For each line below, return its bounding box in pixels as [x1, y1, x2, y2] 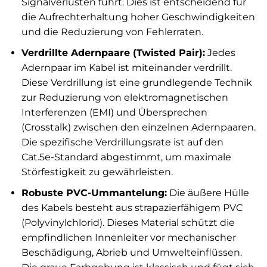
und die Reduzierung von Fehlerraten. [21, 26, 203, 38]
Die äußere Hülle [166, 187, 249, 198]
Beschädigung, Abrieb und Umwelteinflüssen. [21, 246, 242, 258]
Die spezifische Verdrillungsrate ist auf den [21, 136, 223, 148]
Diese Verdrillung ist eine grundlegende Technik [21, 76, 252, 88]
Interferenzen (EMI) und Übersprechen [21, 106, 207, 118]
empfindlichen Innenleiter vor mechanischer [21, 231, 236, 243]
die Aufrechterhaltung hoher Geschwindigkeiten [21, 11, 255, 23]
